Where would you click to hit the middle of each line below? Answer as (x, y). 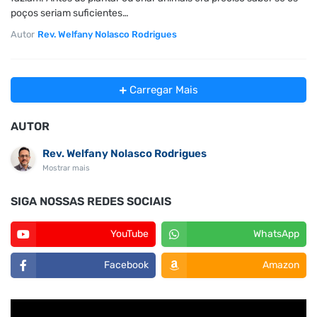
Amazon (281, 265)
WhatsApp (276, 234)
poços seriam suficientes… (70, 13)
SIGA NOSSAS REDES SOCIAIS (91, 201)
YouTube (129, 234)
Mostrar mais (66, 168)
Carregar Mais (162, 90)
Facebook (126, 265)
